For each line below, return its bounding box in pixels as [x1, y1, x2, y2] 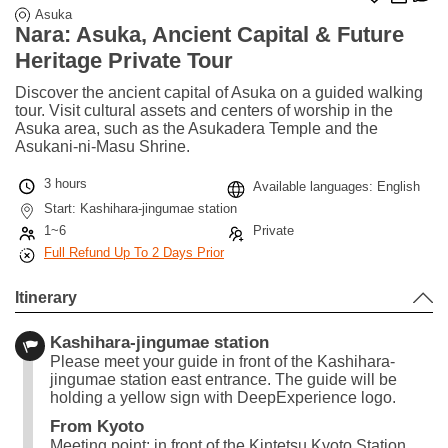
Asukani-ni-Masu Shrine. [15, 137, 190, 155]
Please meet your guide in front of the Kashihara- [50, 352, 395, 370]
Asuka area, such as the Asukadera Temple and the [15, 119, 378, 137]
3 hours [44, 175, 87, 191]
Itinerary [15, 288, 77, 306]
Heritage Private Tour [15, 47, 233, 73]
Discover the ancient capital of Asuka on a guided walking [15, 83, 423, 101]
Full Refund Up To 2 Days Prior [44, 244, 224, 260]
